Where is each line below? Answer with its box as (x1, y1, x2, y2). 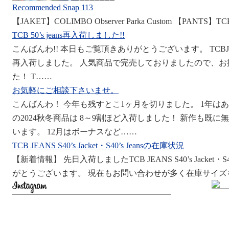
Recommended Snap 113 (12, 3, 93, 12)
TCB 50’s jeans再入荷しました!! (12, 31, 125, 39)
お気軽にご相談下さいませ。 (12, 86, 119, 95)
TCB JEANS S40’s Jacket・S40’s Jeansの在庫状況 (12, 141, 184, 150)
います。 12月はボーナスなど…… (12, 127, 137, 136)
